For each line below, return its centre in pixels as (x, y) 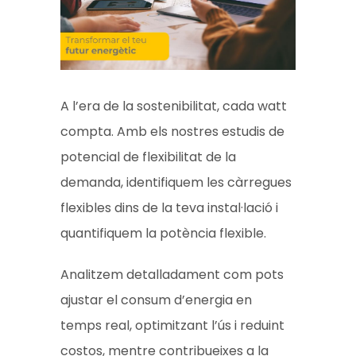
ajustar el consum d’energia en (157, 300)
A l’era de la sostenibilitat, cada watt (174, 106)
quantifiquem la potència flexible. (164, 233)
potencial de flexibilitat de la (149, 157)
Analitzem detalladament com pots (172, 275)
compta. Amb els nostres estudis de (173, 132)
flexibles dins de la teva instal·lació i (170, 208)
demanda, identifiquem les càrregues (176, 182)
